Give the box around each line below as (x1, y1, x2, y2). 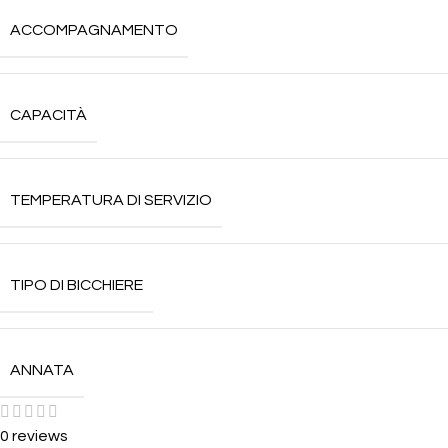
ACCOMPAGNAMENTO (10, 22, 178, 38)
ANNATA (10, 362, 74, 378)
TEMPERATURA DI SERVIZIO (10, 192, 212, 208)
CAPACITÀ (10, 107, 87, 123)
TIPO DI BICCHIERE (10, 277, 143, 293)
